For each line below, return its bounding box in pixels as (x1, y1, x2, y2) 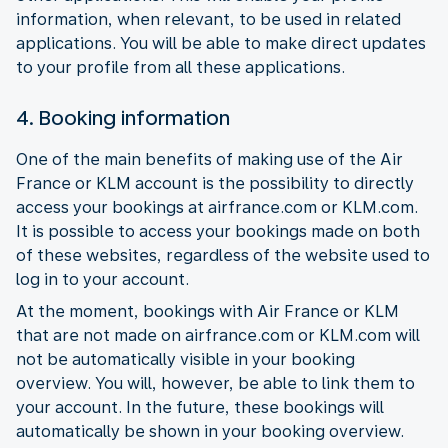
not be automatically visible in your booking (16, 349, 355, 369)
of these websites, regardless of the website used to (16, 245, 430, 265)
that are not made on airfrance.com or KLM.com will (16, 325, 420, 345)
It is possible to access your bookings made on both (16, 221, 420, 241)
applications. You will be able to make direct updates (16, 33, 426, 53)
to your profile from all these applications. (16, 57, 345, 77)
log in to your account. (16, 269, 189, 289)
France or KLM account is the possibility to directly (16, 173, 414, 193)
